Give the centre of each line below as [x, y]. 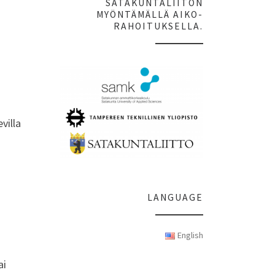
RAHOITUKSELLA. [158, 26]
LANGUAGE [175, 197]
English [190, 235]
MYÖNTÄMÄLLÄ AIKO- [150, 15]
